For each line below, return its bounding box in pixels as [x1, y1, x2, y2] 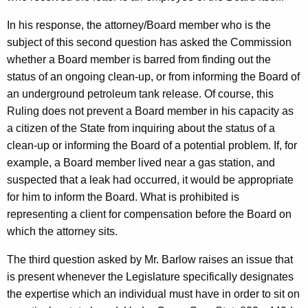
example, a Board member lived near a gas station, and [7, 157, 275, 169]
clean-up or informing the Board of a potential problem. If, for [7, 140, 297, 152]
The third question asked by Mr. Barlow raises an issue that [7, 254, 293, 266]
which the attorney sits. [7, 225, 118, 238]
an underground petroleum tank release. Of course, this [7, 88, 274, 100]
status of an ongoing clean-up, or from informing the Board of [7, 71, 300, 83]
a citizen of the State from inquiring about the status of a [7, 122, 275, 135]
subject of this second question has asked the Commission [7, 36, 291, 49]
